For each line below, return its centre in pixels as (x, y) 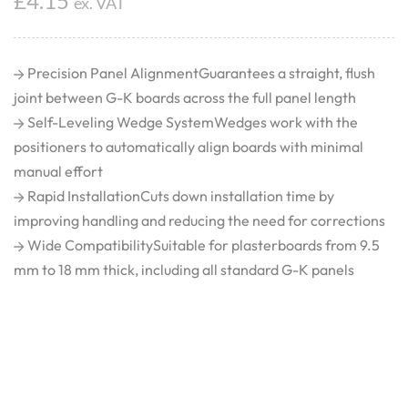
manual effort (58, 171)
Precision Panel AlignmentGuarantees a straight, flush (200, 72)
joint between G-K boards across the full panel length (185, 97)
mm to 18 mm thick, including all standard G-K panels (184, 269)
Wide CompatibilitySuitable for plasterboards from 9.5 (202, 245)
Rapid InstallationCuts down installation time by (179, 195)
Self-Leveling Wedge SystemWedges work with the (191, 122)
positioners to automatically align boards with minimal (189, 146)
